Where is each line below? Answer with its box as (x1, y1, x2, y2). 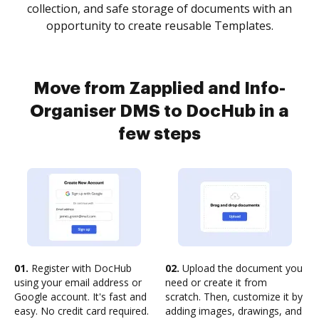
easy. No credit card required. (14, 304, 149, 318)
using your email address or (14, 276, 142, 289)
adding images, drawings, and (165, 304, 302, 318)
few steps (118, 125, 201, 142)
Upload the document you (179, 261, 303, 275)
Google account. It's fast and (14, 290, 147, 303)
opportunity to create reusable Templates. (46, 18, 273, 33)
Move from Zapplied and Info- (33, 80, 286, 97)
